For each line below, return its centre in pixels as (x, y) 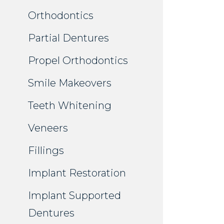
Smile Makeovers (70, 83)
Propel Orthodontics (78, 61)
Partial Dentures (68, 38)
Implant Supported (74, 196)
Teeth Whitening (70, 106)
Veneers (48, 128)
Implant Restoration (77, 173)
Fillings (46, 151)
